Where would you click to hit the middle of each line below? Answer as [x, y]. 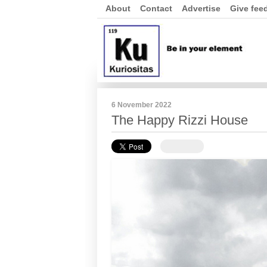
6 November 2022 [142, 105]
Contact [156, 8]
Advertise [201, 8]
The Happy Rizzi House [180, 120]
